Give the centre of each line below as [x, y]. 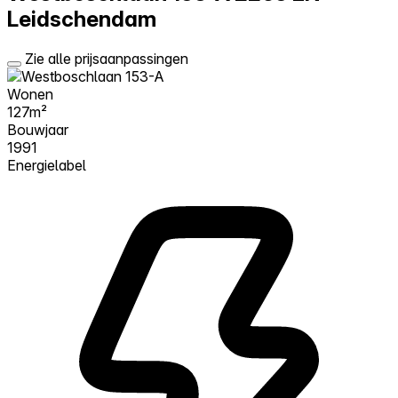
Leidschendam [82, 19]
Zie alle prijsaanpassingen [107, 58]
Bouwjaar [38, 129]
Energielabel [47, 165]
